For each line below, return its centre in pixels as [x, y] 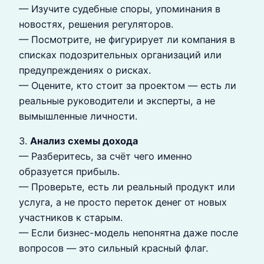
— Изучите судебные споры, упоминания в [120, 9]
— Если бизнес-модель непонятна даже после [128, 233]
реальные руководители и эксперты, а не [117, 101]
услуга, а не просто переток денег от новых [123, 202]
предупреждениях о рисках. [85, 70]
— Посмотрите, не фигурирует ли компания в [127, 40]
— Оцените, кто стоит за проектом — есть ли [128, 86]
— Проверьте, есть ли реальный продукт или [127, 187]
